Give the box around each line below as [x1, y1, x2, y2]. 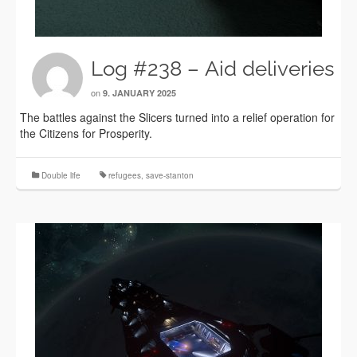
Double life [41, 170, 80, 181]
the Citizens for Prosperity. [20, 125, 152, 141]
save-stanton [146, 170, 194, 181]
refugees [108, 170, 141, 181]
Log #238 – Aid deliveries [91, 57, 335, 80]
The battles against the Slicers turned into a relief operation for [20, 109, 335, 125]
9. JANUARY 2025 [103, 87, 176, 99]
